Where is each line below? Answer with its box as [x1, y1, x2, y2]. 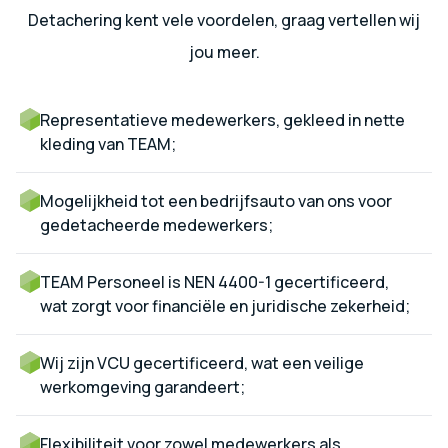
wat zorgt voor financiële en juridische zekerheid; [40, 295, 410, 318]
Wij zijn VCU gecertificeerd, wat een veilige [40, 352, 364, 375]
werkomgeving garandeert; [40, 376, 245, 399]
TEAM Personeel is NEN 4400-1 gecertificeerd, [40, 271, 389, 294]
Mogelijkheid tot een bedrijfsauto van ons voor [40, 190, 392, 213]
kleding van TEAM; [40, 133, 176, 156]
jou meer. [188, 41, 260, 64]
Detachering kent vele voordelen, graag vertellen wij [28, 9, 420, 32]
